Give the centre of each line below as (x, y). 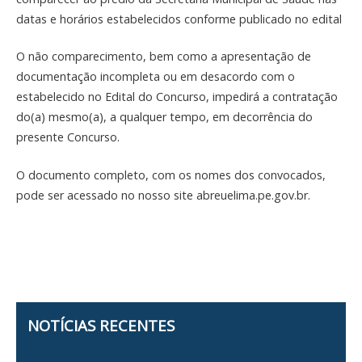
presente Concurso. (68, 137)
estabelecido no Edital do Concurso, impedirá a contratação (177, 97)
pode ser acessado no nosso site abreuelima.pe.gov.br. (163, 195)
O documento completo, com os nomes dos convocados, (171, 175)
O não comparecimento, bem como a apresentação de (164, 57)
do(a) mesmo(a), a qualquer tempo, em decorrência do (164, 117)
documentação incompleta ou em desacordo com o (156, 77)
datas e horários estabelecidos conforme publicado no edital (179, 19)
